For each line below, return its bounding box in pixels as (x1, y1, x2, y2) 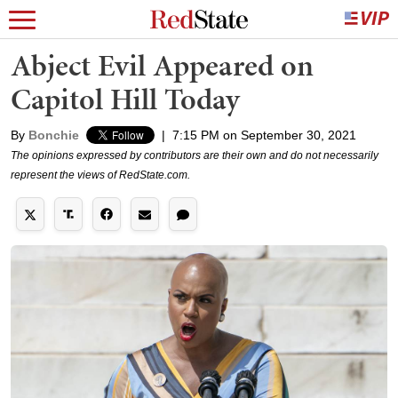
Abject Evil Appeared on (11, 44, 314, 86)
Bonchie (28, 128, 79, 142)
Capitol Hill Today (11, 78, 240, 120)
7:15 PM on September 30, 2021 (172, 128, 356, 142)
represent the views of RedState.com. (11, 169, 190, 181)
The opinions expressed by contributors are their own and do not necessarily (11, 149, 378, 162)
